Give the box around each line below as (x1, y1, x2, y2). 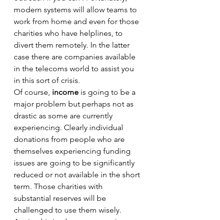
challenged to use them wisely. (14, 205, 123, 215)
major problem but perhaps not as (14, 99, 136, 109)
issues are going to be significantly (14, 158, 137, 167)
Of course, (14, 87, 52, 97)
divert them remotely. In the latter (14, 40, 132, 50)
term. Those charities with (14, 182, 105, 191)
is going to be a (79, 87, 137, 97)
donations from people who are (14, 135, 127, 144)
